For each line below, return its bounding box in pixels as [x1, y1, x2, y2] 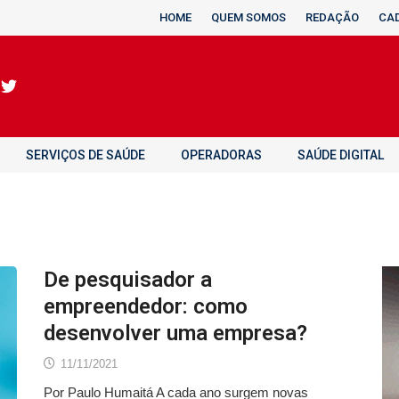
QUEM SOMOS [211, 11, 286, 24]
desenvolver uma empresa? [44, 321, 307, 346]
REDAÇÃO [305, 11, 359, 24]
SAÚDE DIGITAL [297, 148, 384, 162]
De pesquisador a [44, 267, 212, 292]
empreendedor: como [44, 294, 248, 319]
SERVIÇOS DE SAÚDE [26, 148, 145, 162]
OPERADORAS [181, 148, 262, 162]
